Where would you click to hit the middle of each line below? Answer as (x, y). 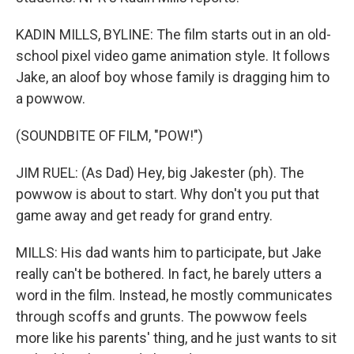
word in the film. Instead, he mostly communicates (174, 296)
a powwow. (51, 99)
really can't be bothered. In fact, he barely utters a (169, 274)
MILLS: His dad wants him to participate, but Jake (169, 253)
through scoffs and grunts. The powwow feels (162, 317)
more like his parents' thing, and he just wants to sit (176, 338)
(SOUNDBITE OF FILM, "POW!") (109, 136)
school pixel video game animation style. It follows (173, 56)
